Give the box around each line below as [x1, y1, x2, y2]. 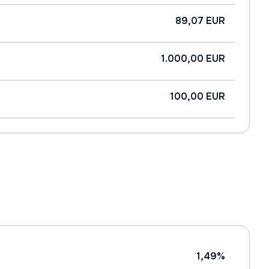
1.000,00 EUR [161, 52, 225, 65]
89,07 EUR [175, 14, 225, 27]
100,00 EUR [170, 90, 225, 103]
